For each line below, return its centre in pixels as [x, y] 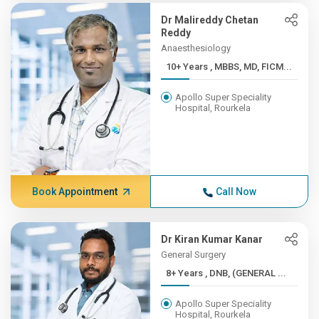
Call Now [236, 192]
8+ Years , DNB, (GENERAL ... [246, 273]
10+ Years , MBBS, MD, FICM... [251, 67]
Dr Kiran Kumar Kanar [212, 239]
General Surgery [194, 255]
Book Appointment [74, 192]
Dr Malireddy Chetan [210, 20]
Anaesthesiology [196, 48]
